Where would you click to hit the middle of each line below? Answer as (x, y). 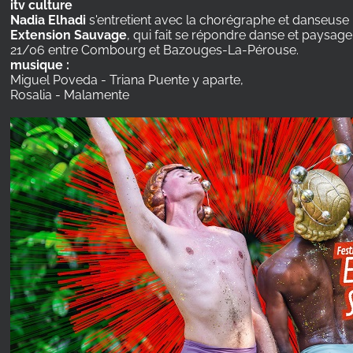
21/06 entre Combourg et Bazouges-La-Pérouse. (155, 50)
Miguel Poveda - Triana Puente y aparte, (129, 80)
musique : (40, 65)
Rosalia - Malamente (70, 95)
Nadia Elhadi (48, 20)
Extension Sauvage (69, 35)
